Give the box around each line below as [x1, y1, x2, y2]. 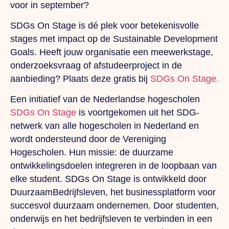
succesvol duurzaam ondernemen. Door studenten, [10, 200, 219, 211]
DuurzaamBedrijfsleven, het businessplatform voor [10, 187, 216, 198]
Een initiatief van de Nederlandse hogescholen [10, 94, 200, 105]
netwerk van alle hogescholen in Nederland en [10, 121, 199, 131]
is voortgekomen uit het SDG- [76, 107, 199, 118]
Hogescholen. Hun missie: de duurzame [10, 147, 173, 158]
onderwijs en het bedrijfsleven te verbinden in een [10, 214, 212, 224]
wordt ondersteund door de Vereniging [10, 134, 166, 145]
